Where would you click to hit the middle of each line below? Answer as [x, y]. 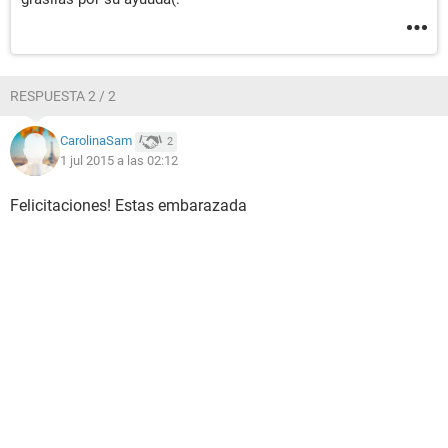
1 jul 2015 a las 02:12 [119, 160]
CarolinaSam [96, 141]
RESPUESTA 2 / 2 [63, 96]
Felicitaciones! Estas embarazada [128, 205]
